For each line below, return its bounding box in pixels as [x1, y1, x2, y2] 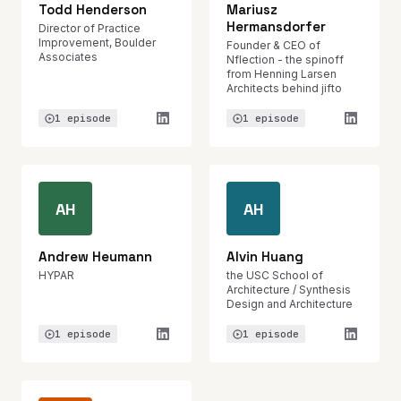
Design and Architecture [226, 297, 353, 311]
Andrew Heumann [38, 248, 152, 265]
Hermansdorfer [226, 18, 326, 35]
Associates [38, 50, 98, 64]
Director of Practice [38, 21, 141, 35]
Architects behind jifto [226, 81, 342, 95]
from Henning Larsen [226, 67, 337, 81]
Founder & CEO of [226, 38, 320, 52]
